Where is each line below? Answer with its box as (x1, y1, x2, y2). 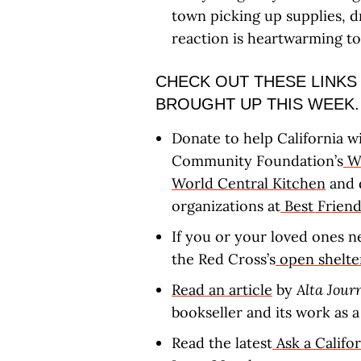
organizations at (172, 197, 280, 215)
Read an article (172, 280, 272, 299)
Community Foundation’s (172, 151, 343, 170)
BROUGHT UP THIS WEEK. (156, 95, 359, 113)
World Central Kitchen (172, 174, 326, 193)
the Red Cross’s (172, 250, 276, 268)
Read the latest (172, 334, 272, 352)
